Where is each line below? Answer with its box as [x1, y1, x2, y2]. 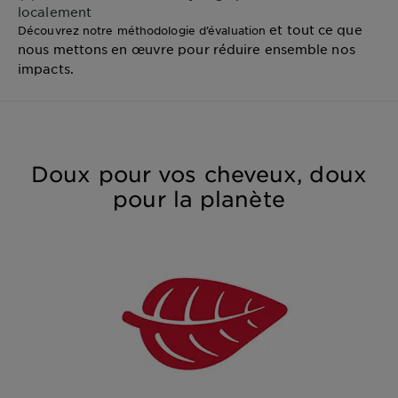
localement [18, 4, 92, 20]
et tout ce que [269, 21, 362, 38]
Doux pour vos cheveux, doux [31, 162, 367, 187]
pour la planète [113, 187, 285, 212]
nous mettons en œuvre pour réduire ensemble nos [18, 41, 355, 58]
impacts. [18, 60, 74, 77]
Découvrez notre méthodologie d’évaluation [18, 23, 270, 38]
